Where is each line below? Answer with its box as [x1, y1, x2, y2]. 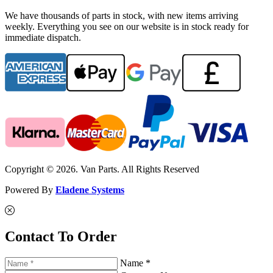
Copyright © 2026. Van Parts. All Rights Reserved [5, 163, 199, 174]
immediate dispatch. [5, 32, 81, 43]
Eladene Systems [55, 184, 124, 195]
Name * [120, 257, 151, 268]
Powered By [5, 184, 55, 195]
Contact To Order [5, 228, 117, 244]
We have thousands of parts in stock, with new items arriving [5, 10, 238, 21]
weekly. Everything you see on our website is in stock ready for [5, 21, 249, 32]
